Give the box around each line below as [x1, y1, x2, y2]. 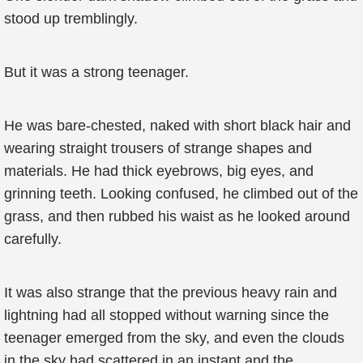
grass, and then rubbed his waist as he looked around [4, 208, 350, 224]
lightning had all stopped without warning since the [4, 307, 329, 323]
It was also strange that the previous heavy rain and [4, 284, 337, 301]
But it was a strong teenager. [4, 64, 189, 80]
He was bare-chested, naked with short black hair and [4, 117, 351, 134]
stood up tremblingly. [4, 11, 138, 27]
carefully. [4, 231, 62, 247]
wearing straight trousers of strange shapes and [4, 140, 312, 156]
